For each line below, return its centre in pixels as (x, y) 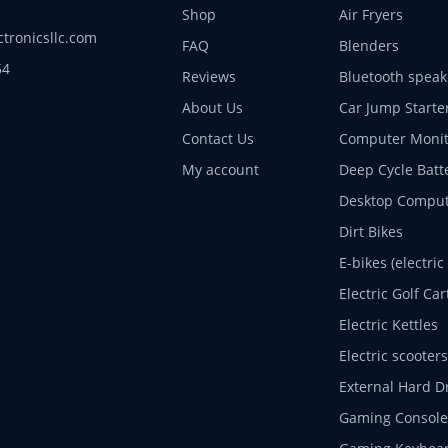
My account (220, 169)
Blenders (368, 45)
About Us (212, 107)
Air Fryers (370, 14)
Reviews (208, 76)
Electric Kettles (388, 324)
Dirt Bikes (370, 231)
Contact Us (217, 138)
